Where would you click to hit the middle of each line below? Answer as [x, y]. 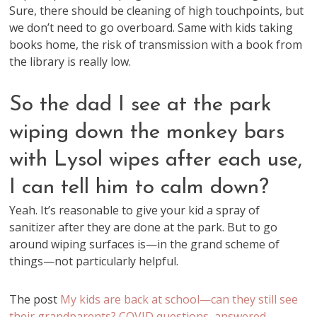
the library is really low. [70, 62]
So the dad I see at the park [141, 105]
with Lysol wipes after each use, [156, 160]
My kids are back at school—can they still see [179, 299]
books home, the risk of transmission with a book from [156, 45]
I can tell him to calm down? [139, 188]
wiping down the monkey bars [147, 133]
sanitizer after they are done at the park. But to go [144, 227]
